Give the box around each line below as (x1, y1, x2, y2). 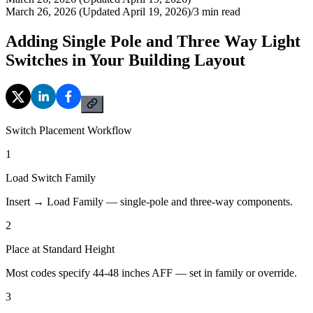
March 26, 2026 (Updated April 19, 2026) (6, 5, 191, 17)
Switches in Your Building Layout (6, 50, 245, 69)
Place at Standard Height (6, 242, 115, 255)
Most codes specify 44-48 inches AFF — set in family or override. (6, 266, 297, 279)
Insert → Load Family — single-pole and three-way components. (6, 195, 293, 208)
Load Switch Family (6, 171, 96, 184)
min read (199, 5, 240, 17)
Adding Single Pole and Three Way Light (6, 31, 300, 50)
